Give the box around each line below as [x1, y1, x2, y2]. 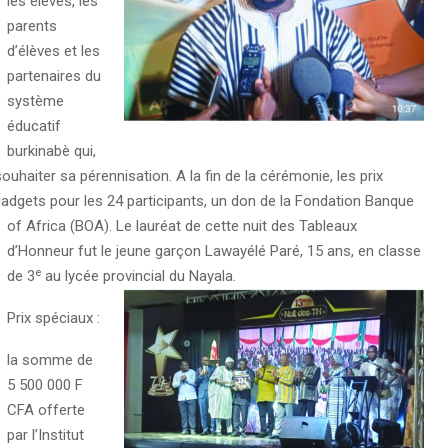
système [6, 92, 68, 111]
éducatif [6, 117, 61, 136]
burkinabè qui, [6, 142, 100, 161]
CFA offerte [6, 401, 85, 420]
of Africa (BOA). [6, 217, 116, 236]
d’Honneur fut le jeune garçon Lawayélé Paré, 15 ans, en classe [6, 242, 421, 261]
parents [6, 17, 57, 36]
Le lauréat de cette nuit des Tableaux [115, 217, 357, 236]
